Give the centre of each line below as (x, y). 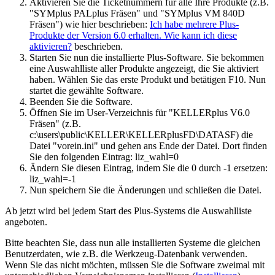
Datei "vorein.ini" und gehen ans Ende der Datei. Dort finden (148, 145)
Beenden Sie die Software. (81, 101)
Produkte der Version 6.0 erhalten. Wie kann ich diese (133, 35)
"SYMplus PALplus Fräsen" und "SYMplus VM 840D (137, 13)
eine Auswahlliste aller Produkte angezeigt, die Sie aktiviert (144, 68)
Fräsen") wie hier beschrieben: (90, 24)
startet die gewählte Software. (87, 90)
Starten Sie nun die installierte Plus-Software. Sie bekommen (147, 57)
